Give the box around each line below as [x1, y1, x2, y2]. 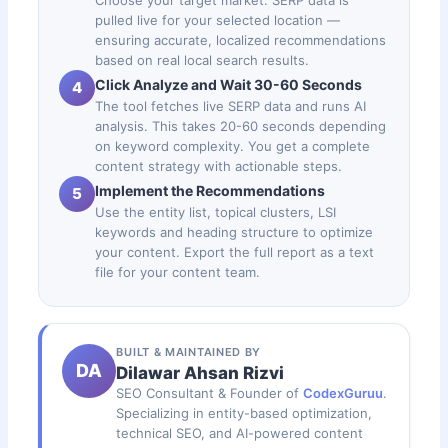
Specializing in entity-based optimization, [116, 404, 373, 421]
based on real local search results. [95, 51, 310, 68]
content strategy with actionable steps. [95, 157, 343, 174]
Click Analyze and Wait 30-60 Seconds [95, 75, 363, 93]
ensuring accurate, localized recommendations [95, 31, 387, 48]
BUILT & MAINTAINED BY [116, 344, 262, 359]
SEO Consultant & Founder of [116, 384, 304, 401]
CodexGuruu [303, 384, 384, 401]
